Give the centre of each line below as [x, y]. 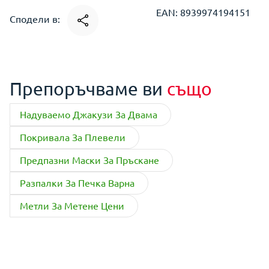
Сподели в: [36, 19]
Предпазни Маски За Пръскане [89, 160]
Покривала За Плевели [73, 137]
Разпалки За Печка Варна [77, 183]
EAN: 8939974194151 [203, 12]
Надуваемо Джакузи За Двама [89, 114]
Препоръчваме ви [88, 89]
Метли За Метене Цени [72, 205]
